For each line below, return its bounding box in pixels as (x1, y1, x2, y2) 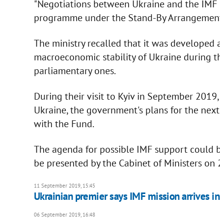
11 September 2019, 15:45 (33, 182, 95, 189)
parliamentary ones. (33, 64, 116, 77)
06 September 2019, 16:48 (33, 211, 95, 218)
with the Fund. (33, 117, 94, 130)
